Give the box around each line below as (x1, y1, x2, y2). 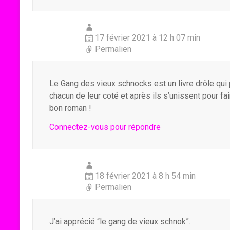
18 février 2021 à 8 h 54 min (95, 171, 196, 181)
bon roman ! (49, 103, 91, 113)
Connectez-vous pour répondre (49, 122, 161, 132)
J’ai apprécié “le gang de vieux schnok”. (49, 217, 190, 226)
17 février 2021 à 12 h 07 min (95, 33, 200, 43)
